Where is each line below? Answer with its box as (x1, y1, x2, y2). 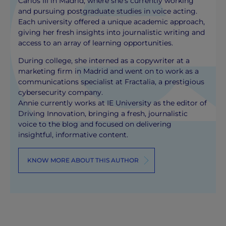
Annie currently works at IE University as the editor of (18, 98, 207, 108)
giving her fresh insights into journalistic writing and (18, 27, 205, 37)
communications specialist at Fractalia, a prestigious (18, 77, 205, 87)
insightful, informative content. (18, 130, 129, 140)
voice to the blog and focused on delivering (18, 120, 172, 129)
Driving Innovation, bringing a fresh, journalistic (18, 109, 188, 119)
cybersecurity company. (18, 88, 103, 97)
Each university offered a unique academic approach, (18, 17, 205, 26)
